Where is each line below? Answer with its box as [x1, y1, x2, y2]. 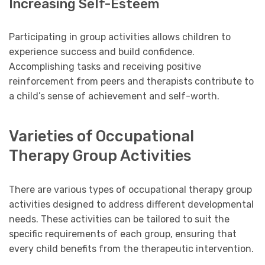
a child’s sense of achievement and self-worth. [9, 91, 219, 102]
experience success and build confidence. [9, 46, 195, 58]
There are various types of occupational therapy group [9, 183, 252, 195]
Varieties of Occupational [9, 127, 194, 145]
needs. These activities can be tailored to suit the [9, 213, 230, 225]
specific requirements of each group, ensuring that [9, 228, 237, 240]
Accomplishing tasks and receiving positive [9, 61, 201, 73]
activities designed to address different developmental [9, 198, 254, 210]
